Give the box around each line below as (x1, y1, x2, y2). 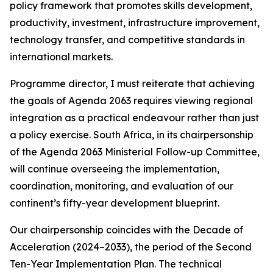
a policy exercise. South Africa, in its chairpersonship (10, 129, 253, 141)
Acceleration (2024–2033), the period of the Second (10, 241, 252, 253)
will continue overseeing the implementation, (10, 163, 219, 175)
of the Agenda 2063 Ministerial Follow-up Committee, (10, 146, 260, 158)
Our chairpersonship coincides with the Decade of (10, 224, 243, 236)
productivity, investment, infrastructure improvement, (10, 16, 260, 29)
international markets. (10, 51, 113, 63)
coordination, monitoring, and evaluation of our (10, 180, 233, 192)
